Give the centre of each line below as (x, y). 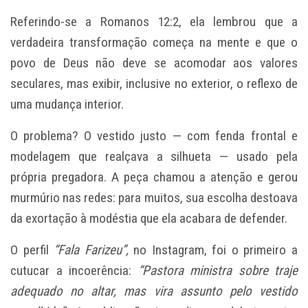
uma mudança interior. (67, 104)
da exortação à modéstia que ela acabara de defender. (149, 218)
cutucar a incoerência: (71, 270)
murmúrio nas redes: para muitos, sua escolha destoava (154, 197)
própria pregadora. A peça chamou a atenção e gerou (154, 177)
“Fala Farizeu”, (91, 250)
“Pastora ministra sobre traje (214, 270)
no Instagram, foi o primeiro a (213, 250)
